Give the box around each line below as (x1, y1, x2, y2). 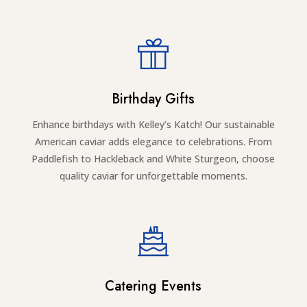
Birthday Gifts (112, 89, 195, 110)
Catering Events (105, 276, 202, 297)
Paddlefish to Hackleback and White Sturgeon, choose (32, 152, 275, 166)
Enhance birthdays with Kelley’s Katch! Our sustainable (32, 118, 275, 132)
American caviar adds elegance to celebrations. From (34, 135, 272, 149)
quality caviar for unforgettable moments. (59, 169, 247, 183)
